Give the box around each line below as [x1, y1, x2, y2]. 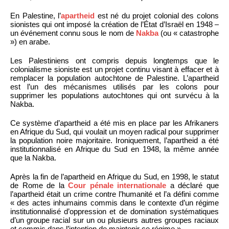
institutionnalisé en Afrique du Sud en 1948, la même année [10, 144, 219, 153]
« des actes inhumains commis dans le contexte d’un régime [10, 198, 219, 207]
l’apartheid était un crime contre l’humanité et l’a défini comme [10, 189, 219, 198]
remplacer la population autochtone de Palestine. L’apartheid [10, 73, 219, 82]
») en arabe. [10, 37, 50, 46]
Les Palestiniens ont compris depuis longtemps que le [10, 56, 219, 65]
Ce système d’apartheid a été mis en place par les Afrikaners [10, 118, 219, 127]
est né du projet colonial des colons [95, 11, 219, 20]
